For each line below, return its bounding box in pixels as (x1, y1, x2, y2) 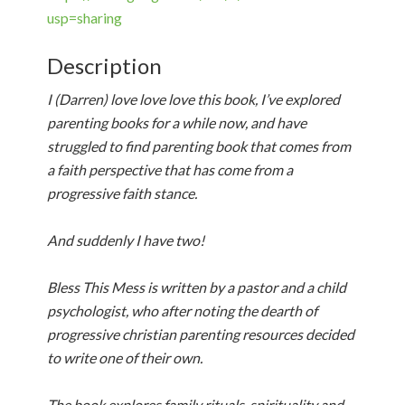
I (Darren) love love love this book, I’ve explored (47, 90, 341, 108)
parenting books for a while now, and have (47, 114, 307, 131)
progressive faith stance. (47, 184, 201, 202)
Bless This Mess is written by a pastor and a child (47, 278, 347, 296)
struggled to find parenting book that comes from (47, 137, 352, 155)
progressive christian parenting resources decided (47, 325, 355, 343)
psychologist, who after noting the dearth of (47, 302, 318, 319)
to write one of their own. (47, 349, 203, 366)
